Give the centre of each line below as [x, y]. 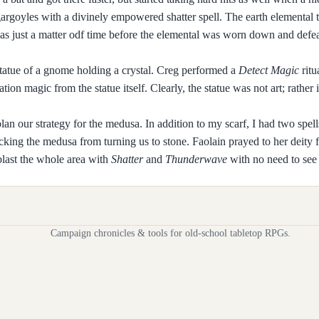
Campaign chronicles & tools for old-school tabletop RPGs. [171, 233]
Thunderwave [196, 159]
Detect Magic [269, 70]
